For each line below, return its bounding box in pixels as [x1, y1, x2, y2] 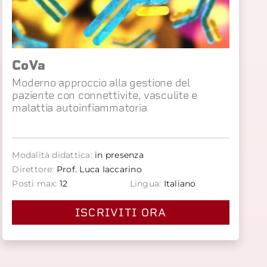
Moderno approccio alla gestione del [12, 76, 190, 89]
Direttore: [12, 164, 54, 175]
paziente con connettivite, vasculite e [12, 89, 198, 102]
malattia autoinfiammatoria [12, 101, 147, 114]
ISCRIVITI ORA [74, 206, 167, 219]
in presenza [92, 150, 144, 161]
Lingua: [129, 178, 162, 190]
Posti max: [12, 178, 57, 190]
